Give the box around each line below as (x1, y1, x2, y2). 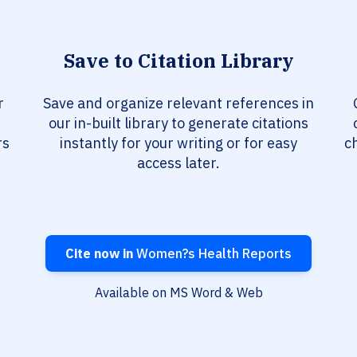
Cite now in (65, 245, 133, 262)
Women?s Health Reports (133, 245, 292, 262)
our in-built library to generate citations (49, 114, 308, 133)
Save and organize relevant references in (43, 94, 314, 113)
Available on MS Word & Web (94, 284, 263, 301)
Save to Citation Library (64, 48, 293, 74)
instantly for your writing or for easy (60, 134, 297, 153)
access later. (137, 154, 220, 173)
